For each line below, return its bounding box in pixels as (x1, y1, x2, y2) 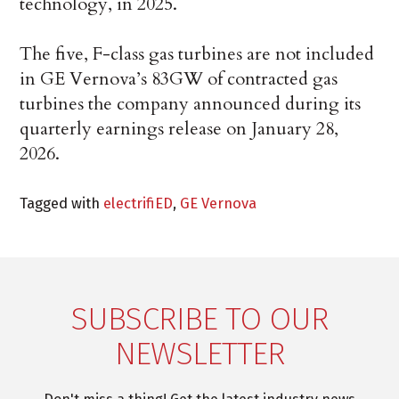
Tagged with (20, 193, 104, 212)
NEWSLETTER (114, 333, 285, 373)
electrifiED (103, 193, 174, 212)
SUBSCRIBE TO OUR (70, 298, 329, 338)
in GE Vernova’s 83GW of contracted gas (20, 66, 338, 91)
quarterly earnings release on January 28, (20, 116, 339, 141)
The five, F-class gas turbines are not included (20, 41, 375, 66)
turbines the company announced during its (20, 91, 362, 116)
